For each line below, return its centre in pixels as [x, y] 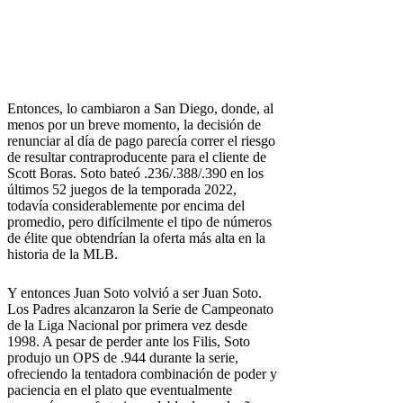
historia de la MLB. [63, 254]
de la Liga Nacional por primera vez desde [127, 325]
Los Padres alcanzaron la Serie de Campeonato [140, 309]
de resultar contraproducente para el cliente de [137, 157]
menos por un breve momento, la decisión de [134, 124]
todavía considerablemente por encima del [126, 205]
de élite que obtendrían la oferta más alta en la [136, 237]
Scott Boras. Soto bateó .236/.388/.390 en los [135, 173]
